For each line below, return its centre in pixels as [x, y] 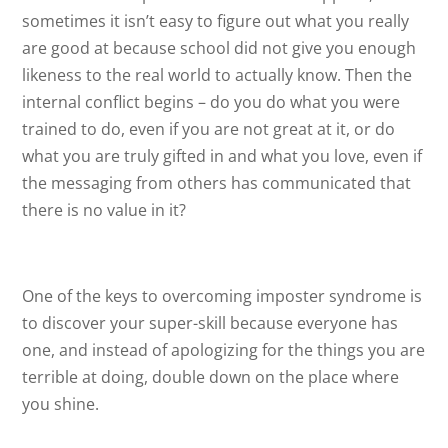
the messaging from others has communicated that [217, 183]
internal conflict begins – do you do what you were [211, 102]
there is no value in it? [104, 210]
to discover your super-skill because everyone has [210, 323]
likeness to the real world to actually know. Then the [217, 75]
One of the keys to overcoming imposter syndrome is [222, 296]
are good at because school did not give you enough [219, 48]
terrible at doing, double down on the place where [211, 377]
